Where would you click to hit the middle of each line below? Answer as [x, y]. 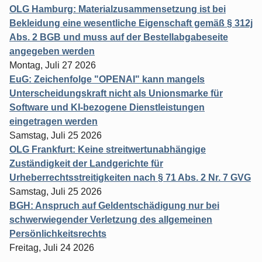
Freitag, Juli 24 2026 [52, 247]
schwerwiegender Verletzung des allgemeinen [111, 219]
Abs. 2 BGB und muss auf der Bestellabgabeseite [119, 37]
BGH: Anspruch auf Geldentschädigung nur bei [114, 205]
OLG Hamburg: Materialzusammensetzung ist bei [118, 9]
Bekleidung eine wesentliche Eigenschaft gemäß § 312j [131, 23]
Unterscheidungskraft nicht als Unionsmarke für [116, 93]
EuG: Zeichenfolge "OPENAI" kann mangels [107, 79]
